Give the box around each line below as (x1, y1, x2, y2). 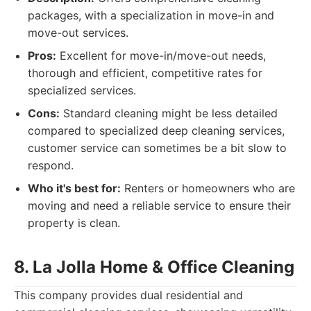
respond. (28, 158, 74, 172)
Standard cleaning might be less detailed (60, 106, 278, 120)
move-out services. (28, 26, 128, 40)
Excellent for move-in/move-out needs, (56, 49, 266, 62)
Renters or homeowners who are (121, 181, 295, 195)
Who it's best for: (28, 181, 121, 195)
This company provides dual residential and (14, 288, 243, 302)
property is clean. (28, 216, 120, 230)
